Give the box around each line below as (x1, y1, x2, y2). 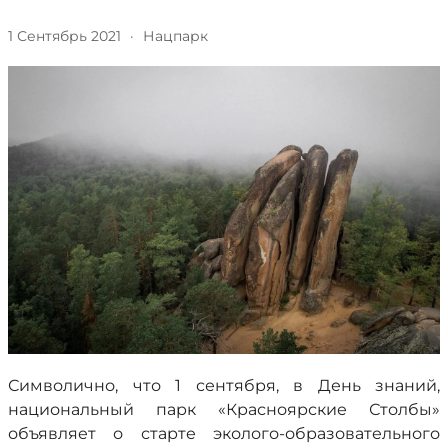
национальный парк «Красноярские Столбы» (8, 400, 440, 419)
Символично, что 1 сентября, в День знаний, (8, 376, 440, 395)
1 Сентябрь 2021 (8, 27, 121, 45)
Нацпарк (142, 27, 208, 45)
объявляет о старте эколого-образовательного (8, 424, 440, 443)
